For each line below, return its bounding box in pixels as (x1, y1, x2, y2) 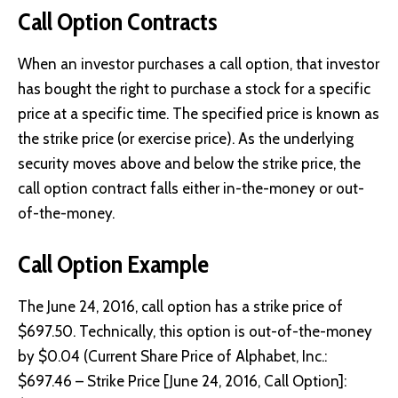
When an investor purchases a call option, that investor (18, 54, 379, 73)
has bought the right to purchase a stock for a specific (18, 79, 370, 98)
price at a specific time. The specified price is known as (18, 104, 379, 123)
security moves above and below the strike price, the (18, 154, 361, 172)
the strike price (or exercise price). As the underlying (18, 129, 354, 147)
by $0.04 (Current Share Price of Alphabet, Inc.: (18, 346, 327, 365)
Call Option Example (18, 249, 209, 280)
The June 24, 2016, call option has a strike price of (18, 297, 343, 315)
